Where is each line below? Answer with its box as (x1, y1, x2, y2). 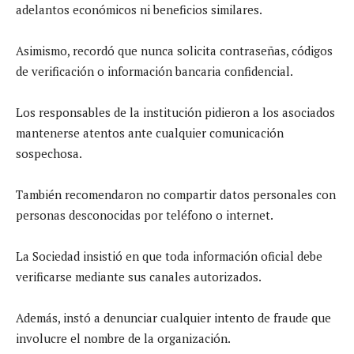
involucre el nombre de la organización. (16, 330, 231, 346)
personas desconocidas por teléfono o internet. (16, 206, 273, 223)
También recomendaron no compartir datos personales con (16, 186, 336, 202)
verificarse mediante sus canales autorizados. (16, 268, 262, 284)
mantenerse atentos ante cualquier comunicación (16, 124, 284, 141)
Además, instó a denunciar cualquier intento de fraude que (16, 309, 331, 326)
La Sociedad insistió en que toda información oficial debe (16, 247, 322, 264)
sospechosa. (16, 145, 82, 161)
